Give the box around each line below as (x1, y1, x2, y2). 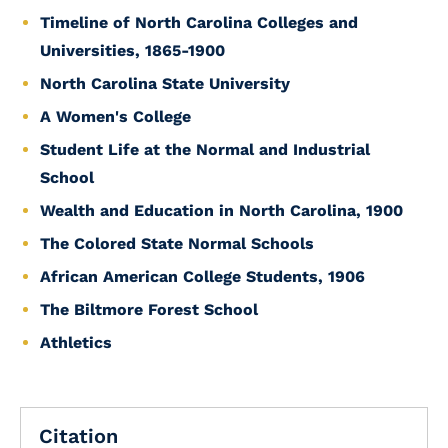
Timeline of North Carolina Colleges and (40, 13, 358, 32)
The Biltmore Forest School (40, 300, 258, 319)
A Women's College (40, 107, 191, 126)
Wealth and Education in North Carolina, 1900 (40, 201, 403, 220)
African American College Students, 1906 (40, 267, 365, 286)
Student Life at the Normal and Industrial (40, 140, 370, 159)
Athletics (40, 333, 112, 352)
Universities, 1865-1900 (40, 41, 225, 60)
